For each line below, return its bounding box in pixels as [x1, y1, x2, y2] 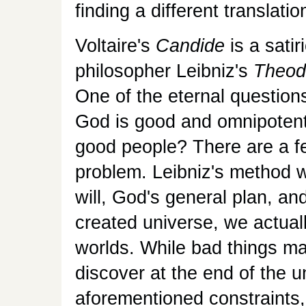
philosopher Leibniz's [75, 60, 253, 81]
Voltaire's [75, 35, 156, 56]
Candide [156, 35, 225, 56]
